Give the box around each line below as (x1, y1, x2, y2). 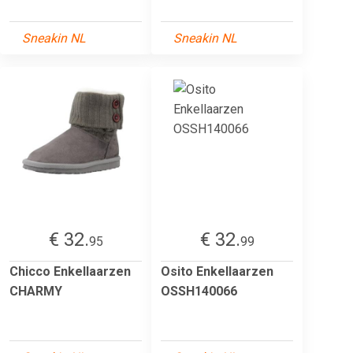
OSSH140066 (161, 283, 237, 299)
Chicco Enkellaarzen (9, 263, 131, 279)
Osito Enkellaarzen (161, 263, 273, 279)
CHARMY (9, 283, 62, 299)
